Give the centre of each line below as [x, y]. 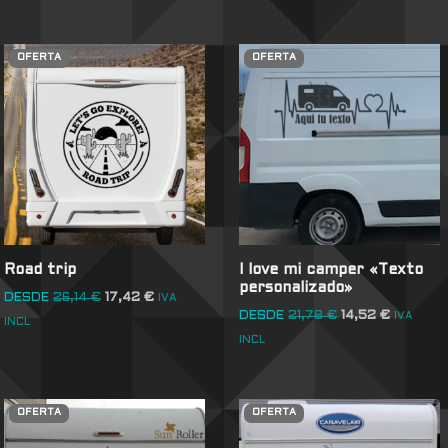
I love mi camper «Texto [331, 269]
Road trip [40, 269]
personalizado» [296, 287]
